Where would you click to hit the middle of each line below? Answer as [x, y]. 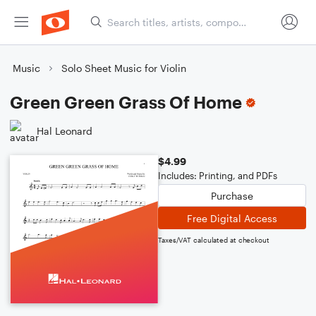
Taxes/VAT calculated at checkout [214, 240]
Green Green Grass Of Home [126, 102]
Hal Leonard [65, 130]
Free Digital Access [232, 218]
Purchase [232, 195]
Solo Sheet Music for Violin [124, 68]
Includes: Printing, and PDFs [218, 176]
